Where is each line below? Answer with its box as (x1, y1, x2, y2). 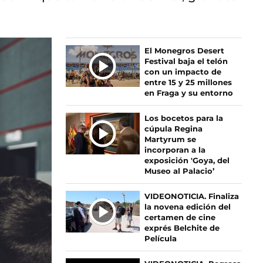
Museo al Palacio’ (144, 166, 214, 176)
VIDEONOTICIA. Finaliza (144, 191, 239, 201)
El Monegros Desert (144, 46, 224, 55)
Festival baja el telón (144, 56, 228, 66)
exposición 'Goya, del (144, 156, 230, 165)
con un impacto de (144, 67, 221, 76)
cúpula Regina (144, 124, 203, 133)
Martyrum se (144, 134, 196, 144)
